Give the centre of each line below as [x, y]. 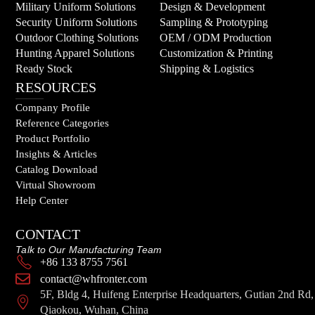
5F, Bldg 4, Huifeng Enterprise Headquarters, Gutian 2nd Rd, [176, 294]
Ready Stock [44, 69]
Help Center [42, 201]
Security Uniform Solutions [77, 22]
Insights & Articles [57, 154]
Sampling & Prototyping [213, 22]
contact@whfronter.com [93, 278]
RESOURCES [56, 88]
